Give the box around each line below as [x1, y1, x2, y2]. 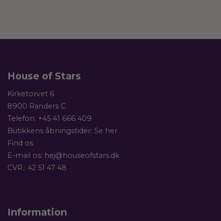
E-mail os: [7, 151, 44, 160]
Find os [7, 139, 33, 148]
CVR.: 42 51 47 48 [7, 163, 67, 173]
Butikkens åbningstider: [7, 126, 94, 136]
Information [7, 206, 67, 219]
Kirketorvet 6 [7, 89, 54, 99]
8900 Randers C [7, 102, 66, 111]
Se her [94, 126, 117, 136]
